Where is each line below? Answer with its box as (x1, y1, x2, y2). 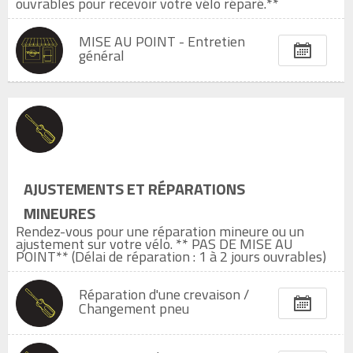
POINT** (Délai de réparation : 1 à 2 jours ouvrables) (16, 246, 326, 267)
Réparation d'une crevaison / (79, 284, 249, 305)
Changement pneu (79, 298, 189, 319)
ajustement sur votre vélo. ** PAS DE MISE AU (16, 233, 293, 255)
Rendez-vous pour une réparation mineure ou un (16, 221, 304, 242)
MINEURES (24, 201, 95, 225)
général (79, 45, 124, 66)
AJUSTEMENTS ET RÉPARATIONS (24, 176, 245, 201)
